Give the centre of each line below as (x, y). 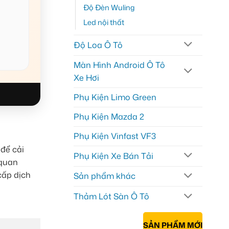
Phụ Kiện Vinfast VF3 (114, 136)
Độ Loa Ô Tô (98, 45)
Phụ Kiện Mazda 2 (109, 116)
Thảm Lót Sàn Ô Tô (111, 197)
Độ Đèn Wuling (109, 7)
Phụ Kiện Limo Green (115, 97)
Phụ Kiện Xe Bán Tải (113, 156)
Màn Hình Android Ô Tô (119, 65)
